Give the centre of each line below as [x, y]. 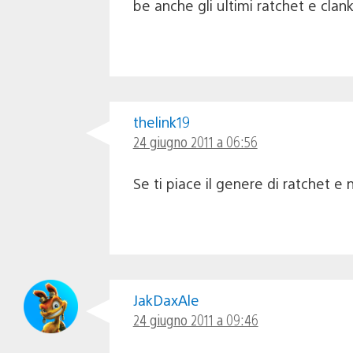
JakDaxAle [166, 299]
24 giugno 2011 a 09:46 [195, 319]
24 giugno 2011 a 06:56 [195, 141]
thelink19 [161, 121]
